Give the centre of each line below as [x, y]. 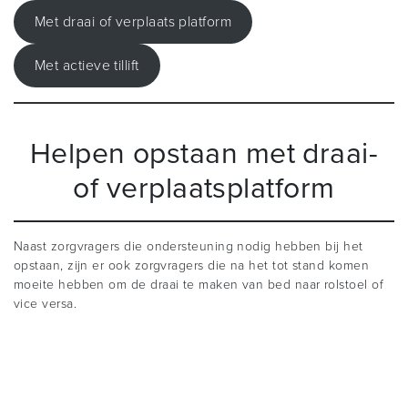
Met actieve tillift [87, 65]
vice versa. [46, 304]
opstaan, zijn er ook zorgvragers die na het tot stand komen [191, 266]
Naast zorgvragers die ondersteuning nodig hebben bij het [189, 247]
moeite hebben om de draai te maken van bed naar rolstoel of [199, 285]
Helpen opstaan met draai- [204, 154]
